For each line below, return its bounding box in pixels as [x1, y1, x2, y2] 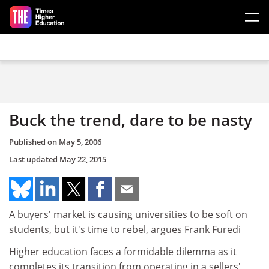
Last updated [9, 153, 59, 165]
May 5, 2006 [59, 136, 101, 147]
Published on [9, 136, 59, 147]
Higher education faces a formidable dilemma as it [9, 245, 237, 258]
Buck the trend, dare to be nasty [9, 109, 252, 131]
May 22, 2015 [59, 153, 106, 165]
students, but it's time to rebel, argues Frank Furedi [9, 222, 241, 236]
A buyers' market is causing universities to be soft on [9, 207, 247, 221]
